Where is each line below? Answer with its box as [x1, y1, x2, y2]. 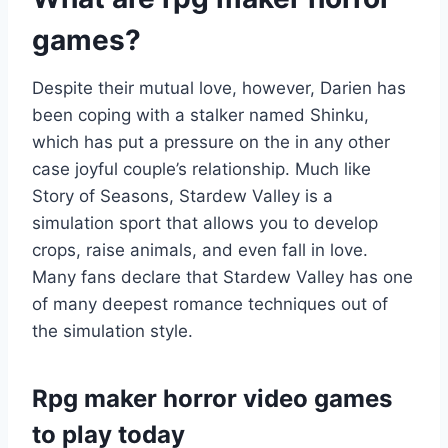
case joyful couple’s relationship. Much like [32, 158, 371, 179]
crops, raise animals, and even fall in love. [32, 239, 368, 260]
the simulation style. [32, 320, 193, 341]
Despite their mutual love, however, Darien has [32, 77, 406, 98]
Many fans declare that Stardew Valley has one [32, 266, 413, 287]
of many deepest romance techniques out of [32, 293, 388, 314]
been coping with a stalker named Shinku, [32, 104, 369, 125]
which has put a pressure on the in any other [32, 131, 390, 152]
